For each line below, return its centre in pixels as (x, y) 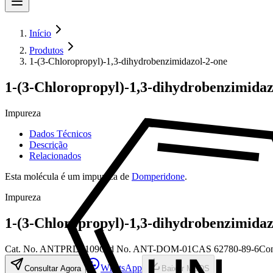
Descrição (48, 144)
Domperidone (158, 176)
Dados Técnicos (60, 133)
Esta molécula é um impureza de (68, 176)
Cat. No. (22, 249)
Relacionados (55, 155)
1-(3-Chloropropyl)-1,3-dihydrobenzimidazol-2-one (128, 61)
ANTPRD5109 (69, 249)
